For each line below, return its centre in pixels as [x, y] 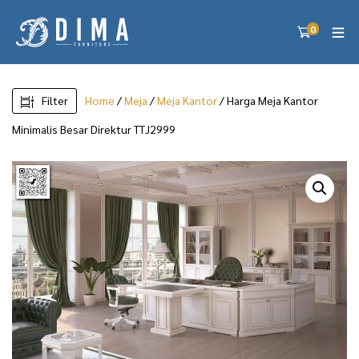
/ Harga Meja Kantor [268, 100]
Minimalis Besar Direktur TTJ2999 [94, 129]
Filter [55, 100]
